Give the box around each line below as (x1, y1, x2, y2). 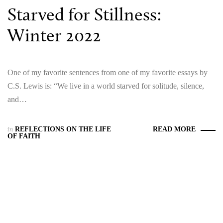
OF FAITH (7, 132, 40, 140)
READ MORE (153, 125, 196, 133)
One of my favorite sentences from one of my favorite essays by (7, 68, 208, 77)
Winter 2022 (7, 24, 101, 46)
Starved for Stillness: (7, 3, 162, 25)
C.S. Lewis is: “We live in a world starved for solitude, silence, (7, 81, 204, 90)
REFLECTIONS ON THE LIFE (15, 125, 111, 133)
